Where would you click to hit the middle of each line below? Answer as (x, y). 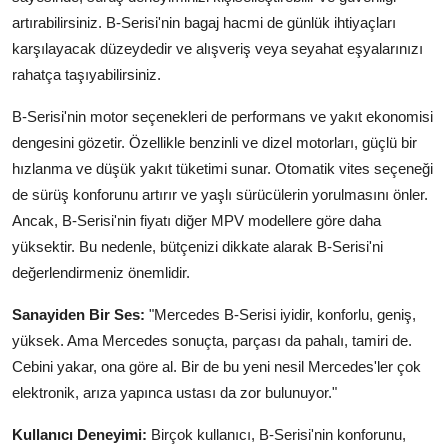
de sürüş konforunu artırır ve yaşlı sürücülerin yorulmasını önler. (220, 194)
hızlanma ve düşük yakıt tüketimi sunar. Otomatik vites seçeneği (222, 168)
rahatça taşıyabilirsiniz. (86, 74)
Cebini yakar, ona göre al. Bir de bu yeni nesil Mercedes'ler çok (216, 366)
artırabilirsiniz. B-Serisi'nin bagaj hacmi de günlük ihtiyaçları (204, 22)
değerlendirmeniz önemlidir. (101, 272)
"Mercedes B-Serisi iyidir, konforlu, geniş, (280, 314)
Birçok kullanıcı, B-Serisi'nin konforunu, (276, 434)
